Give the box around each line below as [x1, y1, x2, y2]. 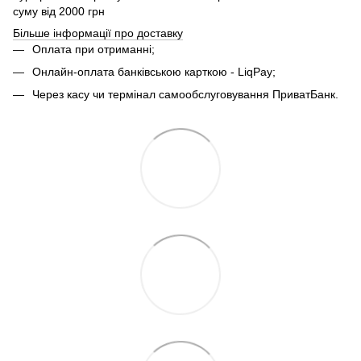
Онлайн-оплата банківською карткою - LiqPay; [32, 64, 276, 78]
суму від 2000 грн [13, 4, 105, 18]
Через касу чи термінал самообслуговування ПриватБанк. [32, 88, 338, 102]
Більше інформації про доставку [13, 26, 183, 39]
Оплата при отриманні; [32, 42, 155, 56]
